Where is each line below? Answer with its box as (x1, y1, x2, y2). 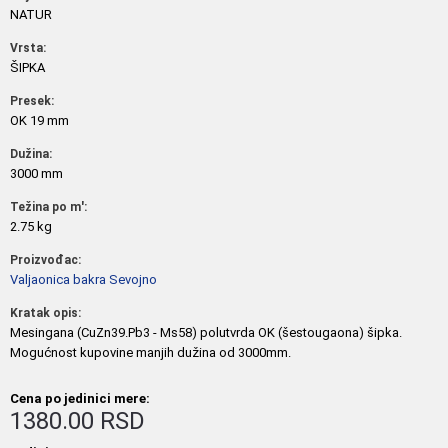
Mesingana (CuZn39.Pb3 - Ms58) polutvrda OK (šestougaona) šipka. (10, 325, 402, 340)
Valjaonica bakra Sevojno (10, 272, 157, 287)
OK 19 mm (10, 113, 69, 128)
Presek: (10, 94, 54, 108)
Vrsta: (10, 41, 46, 55)
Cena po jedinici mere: (10, 391, 150, 406)
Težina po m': (10, 200, 87, 214)
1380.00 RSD (10, 407, 145, 435)
